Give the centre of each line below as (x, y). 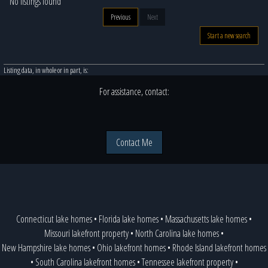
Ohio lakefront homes (131, 248)
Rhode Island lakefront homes (219, 248)
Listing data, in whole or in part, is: (46, 70)
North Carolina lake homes (177, 233)
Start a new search (229, 36)
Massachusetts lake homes (206, 219)
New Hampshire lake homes (46, 248)
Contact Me (134, 142)
